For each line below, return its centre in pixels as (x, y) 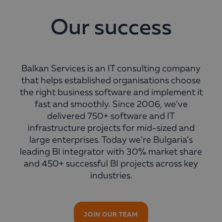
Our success (111, 28)
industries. (111, 176)
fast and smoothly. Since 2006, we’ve (111, 105)
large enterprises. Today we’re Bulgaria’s (111, 140)
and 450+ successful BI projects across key (111, 164)
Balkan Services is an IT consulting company (111, 69)
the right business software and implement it (111, 93)
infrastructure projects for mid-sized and (111, 128)
